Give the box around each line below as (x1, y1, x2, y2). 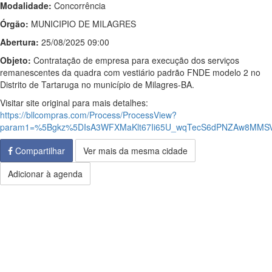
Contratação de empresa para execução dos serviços (31, 54, 239, 66)
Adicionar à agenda (8, 168, 83, 180)
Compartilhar (13, 144, 65, 157)
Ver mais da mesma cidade (83, 144, 188, 157)
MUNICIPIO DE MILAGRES (29, 18, 136, 30)
